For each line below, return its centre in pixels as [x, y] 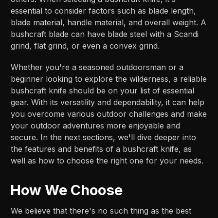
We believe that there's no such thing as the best [101, 211]
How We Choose [67, 190]
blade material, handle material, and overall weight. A [109, 23]
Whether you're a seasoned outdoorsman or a [97, 67]
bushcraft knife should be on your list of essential [103, 91]
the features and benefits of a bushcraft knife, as [101, 149]
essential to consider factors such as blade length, [104, 11]
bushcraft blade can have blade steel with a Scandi [105, 34]
